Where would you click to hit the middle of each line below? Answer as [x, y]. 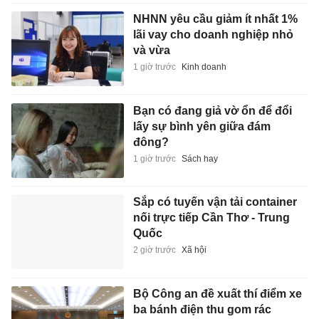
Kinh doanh [204, 67]
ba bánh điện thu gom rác [202, 309]
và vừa [151, 51]
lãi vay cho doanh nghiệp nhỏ [213, 35]
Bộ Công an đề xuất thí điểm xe [217, 293]
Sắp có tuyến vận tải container [215, 202]
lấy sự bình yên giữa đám [202, 126]
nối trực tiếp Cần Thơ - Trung [211, 218]
